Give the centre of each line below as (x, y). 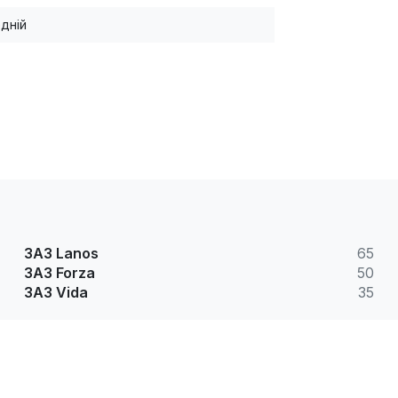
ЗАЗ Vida (56, 293)
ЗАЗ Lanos (61, 254)
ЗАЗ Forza (59, 273)
